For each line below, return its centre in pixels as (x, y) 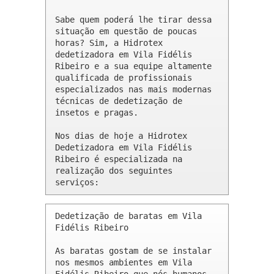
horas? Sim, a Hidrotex (109, 43)
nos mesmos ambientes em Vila (124, 263)
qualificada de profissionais (124, 78)
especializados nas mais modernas (133, 90)
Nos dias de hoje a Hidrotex (121, 136)
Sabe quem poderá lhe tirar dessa (133, 20)
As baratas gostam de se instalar (133, 251)
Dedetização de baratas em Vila (128, 216)
